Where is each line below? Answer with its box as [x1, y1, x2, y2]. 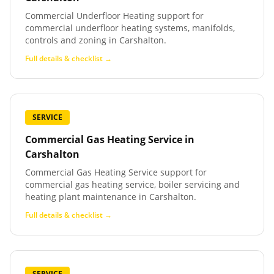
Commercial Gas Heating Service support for [25, 166, 207, 178]
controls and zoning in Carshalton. [25, 34, 166, 46]
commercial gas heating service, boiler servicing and [25, 179, 240, 190]
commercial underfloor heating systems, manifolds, [25, 22, 235, 34]
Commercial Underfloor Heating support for [25, 10, 204, 21]
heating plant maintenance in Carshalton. [25, 191, 196, 202]
